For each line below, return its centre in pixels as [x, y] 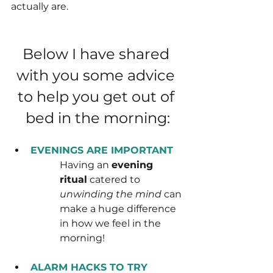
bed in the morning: [97, 118]
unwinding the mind [111, 194]
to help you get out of [97, 96]
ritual [73, 179]
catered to [115, 179]
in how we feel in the [112, 223]
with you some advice [97, 75]
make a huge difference [119, 208]
